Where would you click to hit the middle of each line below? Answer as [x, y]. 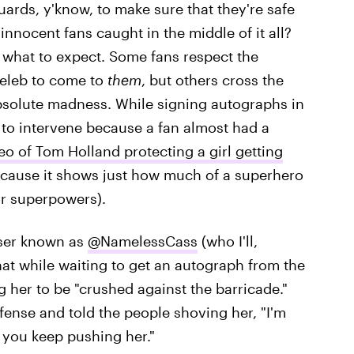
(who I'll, [227, 241]
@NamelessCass [142, 241]
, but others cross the [212, 80]
